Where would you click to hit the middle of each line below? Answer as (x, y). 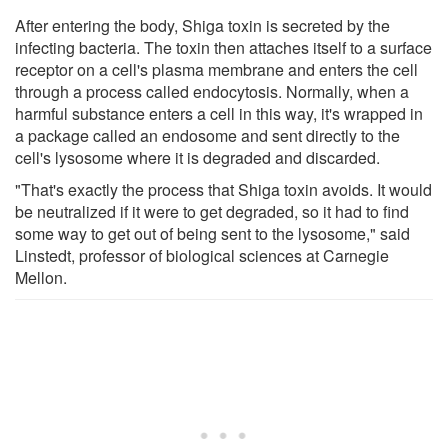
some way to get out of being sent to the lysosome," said (212, 233)
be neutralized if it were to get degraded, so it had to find (212, 211)
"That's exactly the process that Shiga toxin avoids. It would (223, 189)
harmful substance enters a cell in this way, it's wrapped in (219, 113)
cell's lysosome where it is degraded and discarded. (197, 157)
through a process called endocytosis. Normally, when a (212, 91)
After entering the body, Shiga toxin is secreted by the (202, 25)
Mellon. (41, 277)
